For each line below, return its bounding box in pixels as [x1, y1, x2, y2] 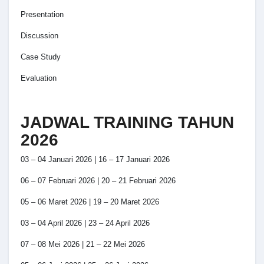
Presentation [21, 9, 64, 19]
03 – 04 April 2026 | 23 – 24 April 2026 [21, 219, 150, 228]
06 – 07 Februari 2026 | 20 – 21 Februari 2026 [21, 176, 176, 186]
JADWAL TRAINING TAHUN [21, 113, 234, 131]
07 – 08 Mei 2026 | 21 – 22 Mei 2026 [21, 240, 145, 249]
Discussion [21, 31, 58, 40]
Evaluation [21, 73, 57, 82]
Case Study [21, 52, 61, 61]
